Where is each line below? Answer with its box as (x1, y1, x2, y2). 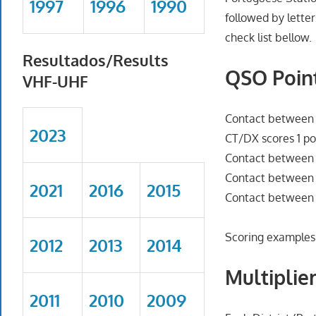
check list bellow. (225, 30, 312, 44)
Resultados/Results (23, 49, 169, 70)
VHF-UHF (23, 71, 88, 91)
